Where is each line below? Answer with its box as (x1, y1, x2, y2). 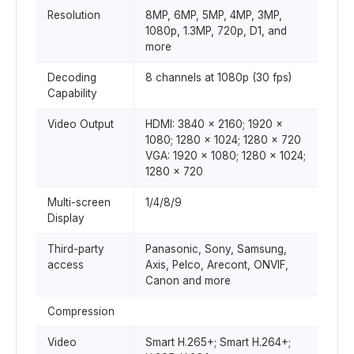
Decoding (47, 71, 96, 84)
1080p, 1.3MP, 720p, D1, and (145, 24, 287, 37)
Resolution (47, 9, 100, 21)
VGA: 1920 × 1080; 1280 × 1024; (145, 149, 306, 162)
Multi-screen (47, 196, 111, 209)
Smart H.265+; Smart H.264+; (145, 336, 291, 348)
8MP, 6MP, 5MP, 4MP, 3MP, (145, 9, 282, 21)
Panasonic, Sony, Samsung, (145, 243, 287, 255)
